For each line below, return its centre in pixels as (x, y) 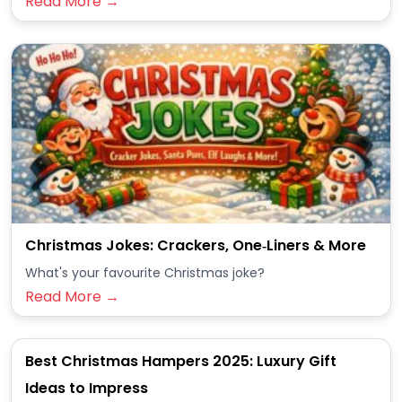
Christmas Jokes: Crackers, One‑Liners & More (196, 245)
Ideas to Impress (87, 388)
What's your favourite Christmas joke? (145, 273)
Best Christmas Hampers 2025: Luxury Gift (181, 361)
